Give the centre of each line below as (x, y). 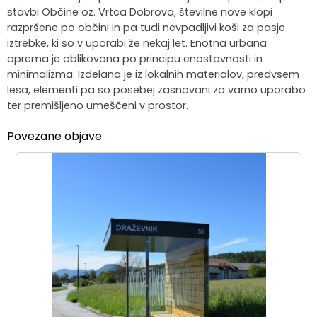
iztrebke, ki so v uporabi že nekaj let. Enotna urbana (137, 44)
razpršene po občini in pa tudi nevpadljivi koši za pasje (146, 28)
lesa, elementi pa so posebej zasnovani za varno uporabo (156, 90)
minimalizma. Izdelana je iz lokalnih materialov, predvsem (153, 75)
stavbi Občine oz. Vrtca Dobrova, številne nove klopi (140, 12)
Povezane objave (54, 137)
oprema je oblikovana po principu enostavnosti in (135, 59)
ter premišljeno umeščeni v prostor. (98, 106)
